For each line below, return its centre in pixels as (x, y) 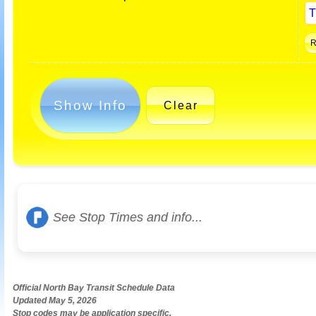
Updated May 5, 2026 (55, 300)
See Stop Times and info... (128, 217)
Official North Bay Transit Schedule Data (94, 287)
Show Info (91, 105)
